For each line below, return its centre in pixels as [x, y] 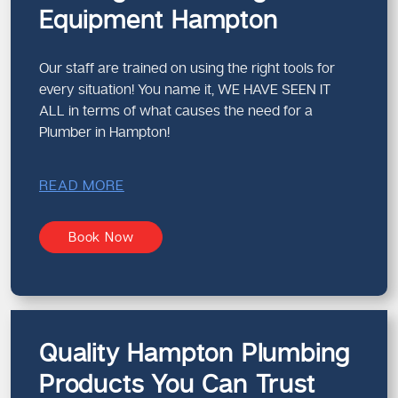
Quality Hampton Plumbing [195, 354]
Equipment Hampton [159, 20]
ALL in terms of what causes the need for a [176, 111]
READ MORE [82, 186]
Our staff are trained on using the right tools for [187, 68]
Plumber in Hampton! [104, 132]
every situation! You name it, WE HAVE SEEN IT [185, 90]
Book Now [101, 237]
